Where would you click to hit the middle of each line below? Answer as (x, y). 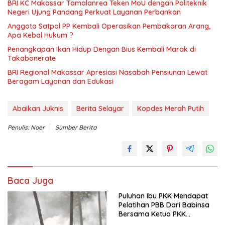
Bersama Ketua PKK (152, 214)
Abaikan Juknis (38, 108)
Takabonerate (32, 58)
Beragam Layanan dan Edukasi (61, 81)
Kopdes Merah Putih (171, 108)
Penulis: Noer (26, 127)
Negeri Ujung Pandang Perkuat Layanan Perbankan (94, 12)
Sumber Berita (76, 127)
